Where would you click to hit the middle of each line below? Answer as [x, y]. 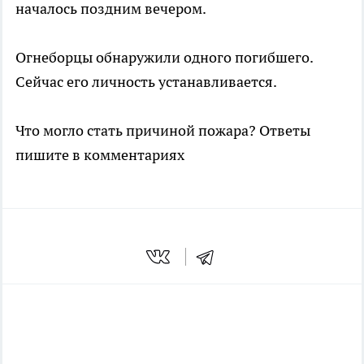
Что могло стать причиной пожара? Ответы [163, 130]
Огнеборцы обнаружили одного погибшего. [164, 57]
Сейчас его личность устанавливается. [146, 81]
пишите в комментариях [100, 154]
